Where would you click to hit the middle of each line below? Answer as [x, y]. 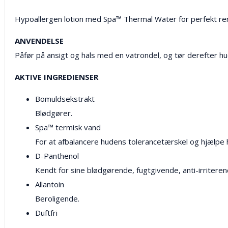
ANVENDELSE [39, 40]
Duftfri [46, 212]
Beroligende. [57, 198]
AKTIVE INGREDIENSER [56, 77]
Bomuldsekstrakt [65, 98]
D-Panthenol [57, 155]
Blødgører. [54, 113]
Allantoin [50, 184]
